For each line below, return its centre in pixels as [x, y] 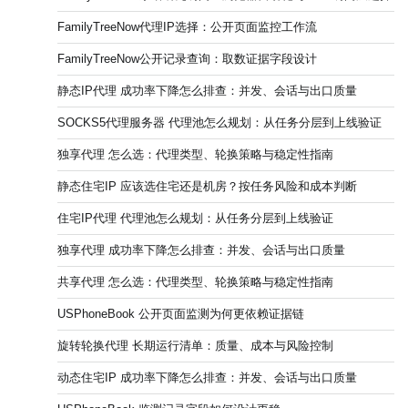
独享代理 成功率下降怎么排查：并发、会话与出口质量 [201, 250]
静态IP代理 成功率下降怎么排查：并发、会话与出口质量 [207, 90]
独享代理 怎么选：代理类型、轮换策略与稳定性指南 [195, 154]
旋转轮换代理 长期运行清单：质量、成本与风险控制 [195, 345]
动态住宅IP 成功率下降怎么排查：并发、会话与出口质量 [207, 377]
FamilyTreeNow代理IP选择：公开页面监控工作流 [187, 26]
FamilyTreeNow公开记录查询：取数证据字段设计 [187, 58]
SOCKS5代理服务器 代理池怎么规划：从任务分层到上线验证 [219, 122]
